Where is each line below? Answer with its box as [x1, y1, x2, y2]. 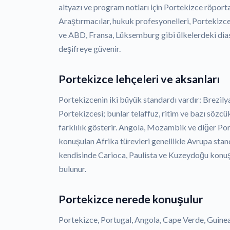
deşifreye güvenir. [59, 44, 121, 54]
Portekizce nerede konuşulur [59, 193, 203, 206]
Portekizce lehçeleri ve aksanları [59, 72, 220, 86]
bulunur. [59, 164, 86, 174]
